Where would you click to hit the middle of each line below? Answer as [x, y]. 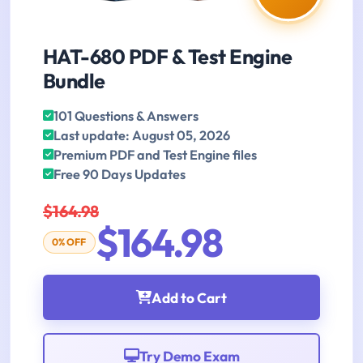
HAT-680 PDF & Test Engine [168, 57]
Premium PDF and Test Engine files [155, 155]
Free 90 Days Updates [120, 175]
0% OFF [69, 242]
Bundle [74, 81]
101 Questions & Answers [126, 116]
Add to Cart [189, 297]
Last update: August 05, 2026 [142, 136]
